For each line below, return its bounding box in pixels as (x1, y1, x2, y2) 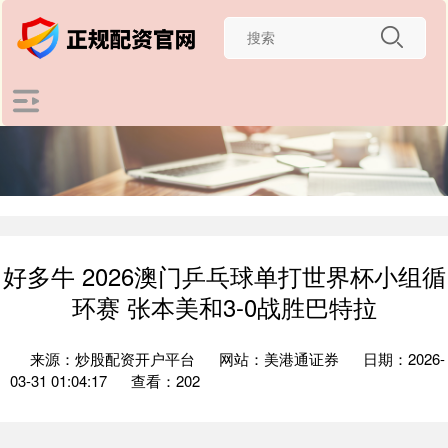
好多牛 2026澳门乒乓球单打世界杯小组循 (2, 259, 446, 293)
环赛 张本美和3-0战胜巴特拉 (71, 290, 377, 324)
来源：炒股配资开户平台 (30, 348, 199, 369)
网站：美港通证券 (219, 348, 339, 369)
